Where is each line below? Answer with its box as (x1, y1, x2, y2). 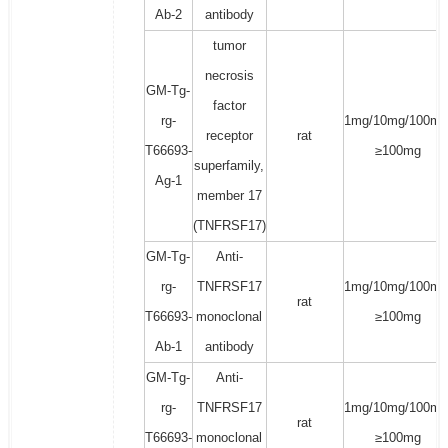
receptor (205, 128, 253, 144)
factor (212, 98, 246, 114)
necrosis (204, 68, 254, 84)
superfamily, (194, 158, 265, 174)
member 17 (196, 188, 262, 204)
